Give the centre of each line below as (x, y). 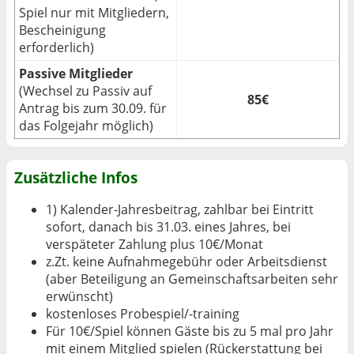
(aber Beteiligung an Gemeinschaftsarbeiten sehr (192, 279)
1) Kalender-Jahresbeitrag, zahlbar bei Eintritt (180, 209)
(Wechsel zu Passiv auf (85, 91)
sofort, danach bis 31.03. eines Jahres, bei (168, 227)
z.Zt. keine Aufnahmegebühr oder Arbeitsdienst (186, 262)
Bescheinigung (62, 30)
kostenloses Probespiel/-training (143, 314)
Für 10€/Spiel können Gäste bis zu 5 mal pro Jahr (190, 331)
